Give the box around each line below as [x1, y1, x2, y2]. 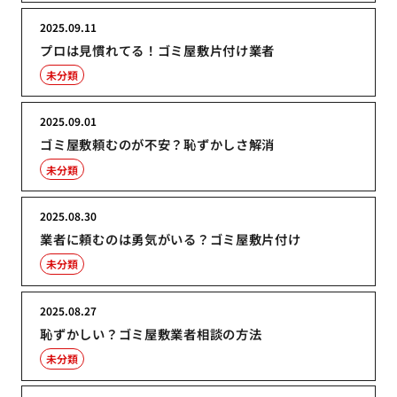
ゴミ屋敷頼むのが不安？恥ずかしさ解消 [40, 135, 276, 154]
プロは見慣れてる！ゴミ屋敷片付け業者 [40, 40, 276, 59]
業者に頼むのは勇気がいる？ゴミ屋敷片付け [40, 229, 301, 248]
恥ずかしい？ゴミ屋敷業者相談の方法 [40, 323, 262, 343]
